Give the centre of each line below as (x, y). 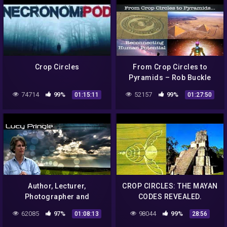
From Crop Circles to (170, 67)
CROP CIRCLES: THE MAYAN (170, 186)
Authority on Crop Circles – (57, 207)
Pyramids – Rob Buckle (170, 78)
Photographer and (57, 197)
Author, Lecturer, (57, 186)
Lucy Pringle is (57, 218)
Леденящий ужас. (170, 207)
